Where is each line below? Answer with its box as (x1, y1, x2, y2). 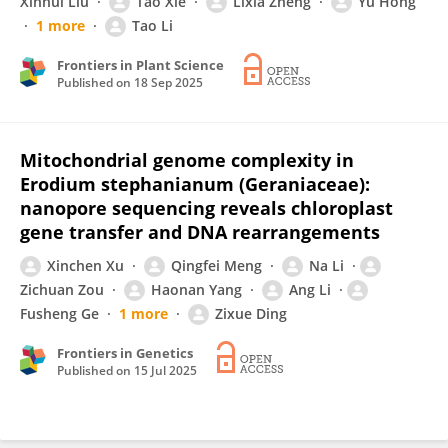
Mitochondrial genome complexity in (20, 148, 354, 172)
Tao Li (132, 16, 173, 35)
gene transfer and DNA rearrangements (20, 220, 380, 244)
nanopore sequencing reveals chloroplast (20, 196, 393, 220)
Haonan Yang (151, 280, 242, 299)
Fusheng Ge (20, 304, 99, 323)
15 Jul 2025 (134, 362, 197, 379)
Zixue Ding (215, 304, 287, 323)
